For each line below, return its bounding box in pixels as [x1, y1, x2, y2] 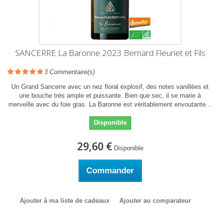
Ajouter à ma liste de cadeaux [19, 197, 110, 204]
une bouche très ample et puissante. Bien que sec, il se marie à [19, 92, 201, 99]
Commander [86, 166, 134, 175]
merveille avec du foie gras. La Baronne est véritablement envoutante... [8, 101, 212, 108]
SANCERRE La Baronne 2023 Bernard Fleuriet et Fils [15, 47, 205, 58]
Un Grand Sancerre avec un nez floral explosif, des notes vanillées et [11, 83, 209, 90]
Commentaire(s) [48, 68, 95, 76]
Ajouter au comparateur [119, 197, 191, 204]
